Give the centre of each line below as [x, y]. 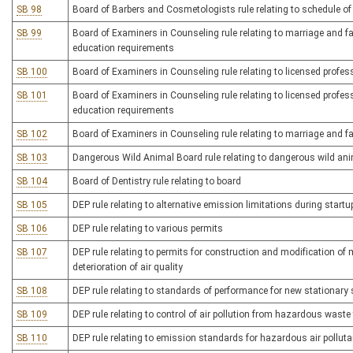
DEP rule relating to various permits [148, 229]
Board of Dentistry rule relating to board [157, 181]
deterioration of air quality [128, 267]
